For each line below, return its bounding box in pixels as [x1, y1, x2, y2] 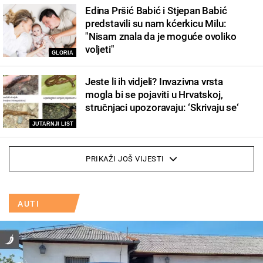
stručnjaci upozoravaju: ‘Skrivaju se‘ [85, 101, 239, 113]
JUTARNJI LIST [32, 120, 73, 127]
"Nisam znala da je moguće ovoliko [85, 30, 237, 42]
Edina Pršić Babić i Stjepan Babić [85, 4, 227, 16]
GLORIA [52, 49, 73, 56]
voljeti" [85, 43, 114, 55]
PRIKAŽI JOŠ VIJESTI [86, 154, 164, 163]
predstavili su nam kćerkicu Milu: [85, 17, 227, 29]
